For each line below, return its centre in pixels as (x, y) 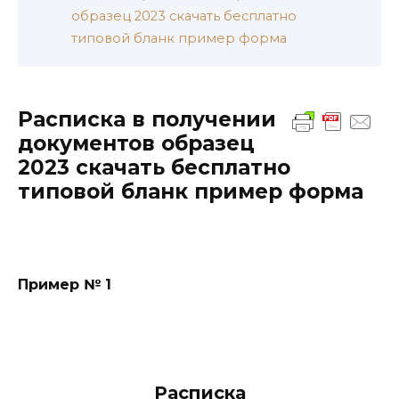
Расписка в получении (147, 120)
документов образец (136, 144)
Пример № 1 (65, 285)
